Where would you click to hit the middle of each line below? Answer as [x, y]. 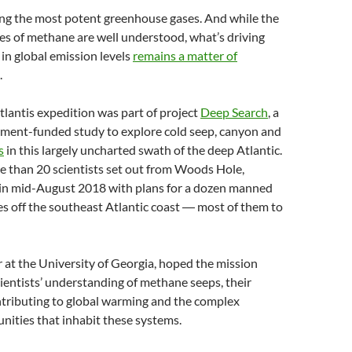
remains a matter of [185, 55]
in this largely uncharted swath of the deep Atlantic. [143, 150]
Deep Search [234, 112]
